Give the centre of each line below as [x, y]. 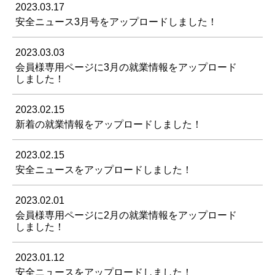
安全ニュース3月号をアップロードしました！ [116, 22]
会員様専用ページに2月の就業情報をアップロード [126, 215]
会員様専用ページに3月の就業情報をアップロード [126, 68]
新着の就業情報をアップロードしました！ [109, 125]
